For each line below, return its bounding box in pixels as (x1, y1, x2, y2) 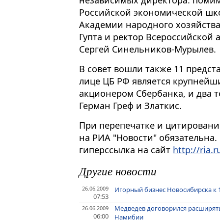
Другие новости (79, 163, 157, 179)
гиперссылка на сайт (79, 143, 173, 156)
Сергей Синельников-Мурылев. (79, 43, 216, 55)
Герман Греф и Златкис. (79, 99, 182, 111)
